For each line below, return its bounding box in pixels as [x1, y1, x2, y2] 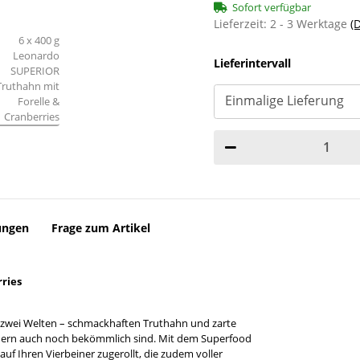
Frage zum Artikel [51, 219, 150, 235]
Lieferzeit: [214, 15, 270, 31]
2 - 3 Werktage [270, 15, 350, 31]
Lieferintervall [214, 55, 291, 72]
